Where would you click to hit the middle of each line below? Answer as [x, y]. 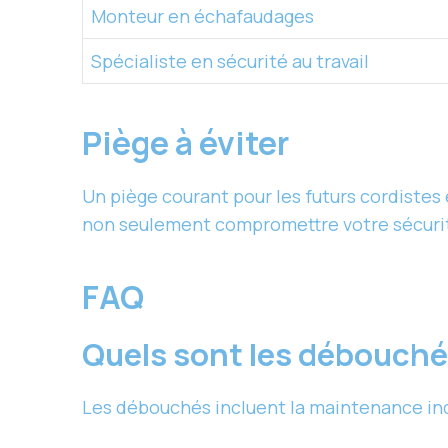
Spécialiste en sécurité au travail [230, 61]
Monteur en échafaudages [202, 16]
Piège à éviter [188, 143]
